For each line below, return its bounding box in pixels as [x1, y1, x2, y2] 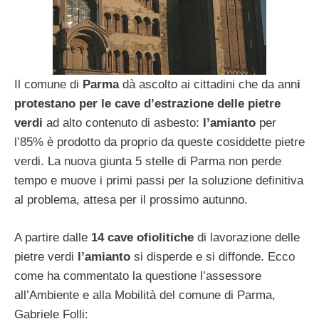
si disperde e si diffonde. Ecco [130, 249, 295, 263]
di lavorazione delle [194, 230, 300, 244]
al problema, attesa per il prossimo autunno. [14, 193, 248, 207]
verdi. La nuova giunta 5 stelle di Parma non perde [14, 155, 281, 169]
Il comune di [14, 78, 83, 92]
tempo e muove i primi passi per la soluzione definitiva [14, 174, 303, 188]
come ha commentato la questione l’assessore [14, 268, 261, 283]
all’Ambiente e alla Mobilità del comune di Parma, [14, 288, 276, 302]
